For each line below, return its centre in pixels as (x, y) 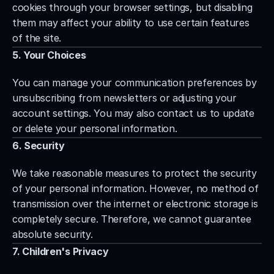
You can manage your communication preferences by (135, 83)
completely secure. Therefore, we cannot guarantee (132, 219)
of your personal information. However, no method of (135, 188)
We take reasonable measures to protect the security (135, 173)
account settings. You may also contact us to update (133, 113)
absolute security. (53, 234)
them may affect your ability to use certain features (131, 23)
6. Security (39, 146)
